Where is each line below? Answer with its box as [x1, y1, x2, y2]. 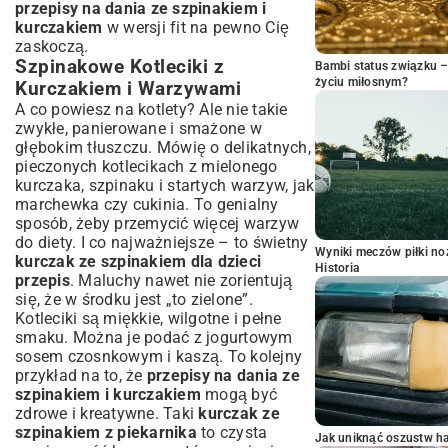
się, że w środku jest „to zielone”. [15, 290, 253, 309]
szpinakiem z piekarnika [15, 423, 197, 442]
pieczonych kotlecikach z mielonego [15, 157, 278, 176]
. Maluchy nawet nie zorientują [69, 271, 293, 290]
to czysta [196, 423, 268, 442]
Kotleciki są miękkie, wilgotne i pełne [15, 309, 282, 328]
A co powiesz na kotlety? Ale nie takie [15, 100, 288, 119]
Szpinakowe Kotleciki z [15, 56, 224, 78]
